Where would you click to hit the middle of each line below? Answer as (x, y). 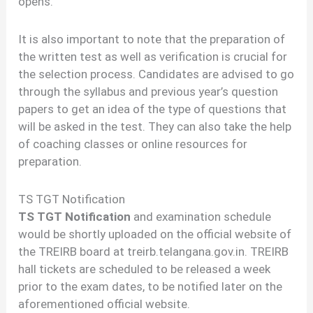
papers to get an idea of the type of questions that (153, 109)
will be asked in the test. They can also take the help (155, 127)
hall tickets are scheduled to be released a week (145, 269)
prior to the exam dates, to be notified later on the (151, 286)
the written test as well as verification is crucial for (153, 57)
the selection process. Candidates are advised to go (156, 74)
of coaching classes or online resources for (133, 144)
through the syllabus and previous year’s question (148, 92)
